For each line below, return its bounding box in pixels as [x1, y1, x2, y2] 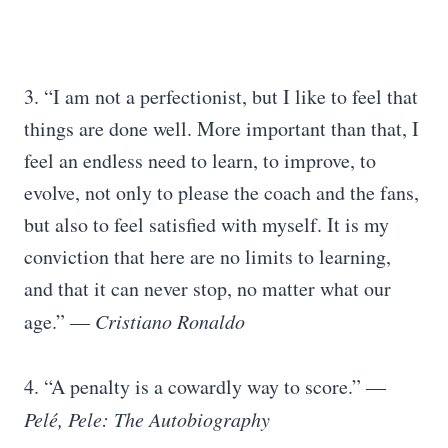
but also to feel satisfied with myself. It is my [24, 211, 389, 238]
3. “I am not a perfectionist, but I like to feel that [24, 83, 418, 110]
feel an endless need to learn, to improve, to [24, 147, 376, 174]
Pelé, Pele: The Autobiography [24, 406, 270, 432]
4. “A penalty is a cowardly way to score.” [24, 373, 366, 400]
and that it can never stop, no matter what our [24, 275, 391, 302]
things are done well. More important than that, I [24, 115, 419, 142]
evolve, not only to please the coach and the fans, [24, 179, 419, 206]
